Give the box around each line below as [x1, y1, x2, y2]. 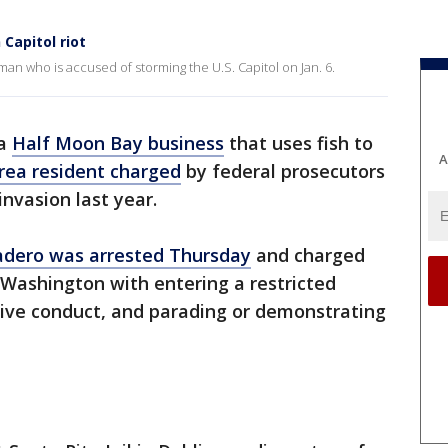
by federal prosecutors [181, 159, 385, 183]
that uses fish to [224, 131, 373, 155]
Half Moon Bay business [12, 131, 224, 155]
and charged [251, 243, 365, 267]
